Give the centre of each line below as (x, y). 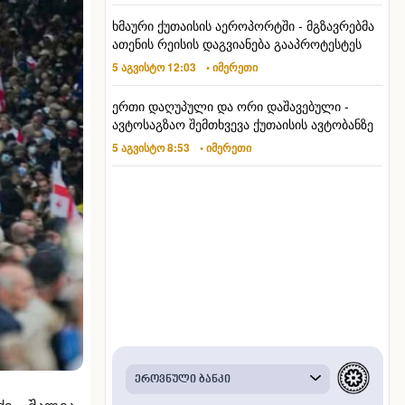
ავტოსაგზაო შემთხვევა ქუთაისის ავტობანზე (242, 124)
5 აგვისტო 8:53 (151, 148)
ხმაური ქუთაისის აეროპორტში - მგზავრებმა (243, 26)
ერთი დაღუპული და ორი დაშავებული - (230, 106)
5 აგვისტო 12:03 (154, 67)
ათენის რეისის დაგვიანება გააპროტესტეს (236, 44)
